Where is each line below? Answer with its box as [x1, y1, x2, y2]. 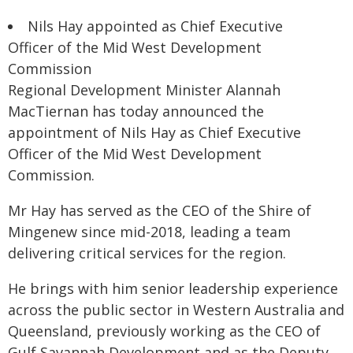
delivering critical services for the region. [8, 243, 286, 262]
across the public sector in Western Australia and [8, 300, 344, 319]
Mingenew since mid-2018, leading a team [8, 222, 291, 241]
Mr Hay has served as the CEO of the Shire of [8, 201, 311, 220]
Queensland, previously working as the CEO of [8, 321, 321, 340]
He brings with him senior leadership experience [8, 279, 338, 298]
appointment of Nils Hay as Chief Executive [8, 123, 301, 142]
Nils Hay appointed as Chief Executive [28, 17, 283, 35]
